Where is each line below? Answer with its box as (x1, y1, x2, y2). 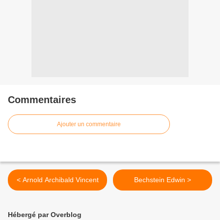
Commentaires (8, 94, 76, 106)
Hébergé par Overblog (8, 211, 82, 219)
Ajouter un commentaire (57, 121, 121, 128)
